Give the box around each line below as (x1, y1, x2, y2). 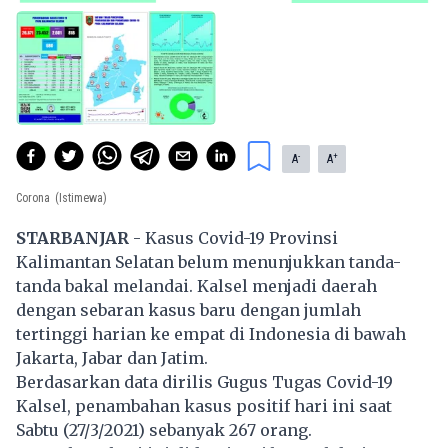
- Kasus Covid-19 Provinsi (129, 227, 338, 248)
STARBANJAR (16, 227, 129, 248)
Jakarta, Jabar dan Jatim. (16, 347, 208, 368)
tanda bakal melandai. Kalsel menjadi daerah (16, 275, 377, 296)
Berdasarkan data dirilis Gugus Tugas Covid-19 (16, 371, 393, 392)
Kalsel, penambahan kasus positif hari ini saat (16, 395, 392, 416)
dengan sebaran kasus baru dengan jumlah (16, 299, 361, 320)
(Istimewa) (55, 190, 107, 205)
